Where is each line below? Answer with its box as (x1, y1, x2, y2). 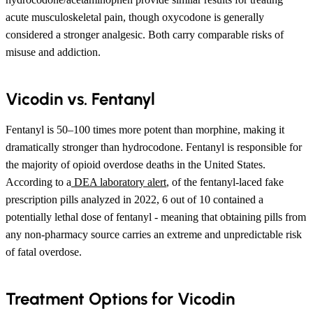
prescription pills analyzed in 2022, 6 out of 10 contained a (6, 193, 263, 205)
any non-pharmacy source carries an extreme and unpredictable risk (6, 228, 302, 240)
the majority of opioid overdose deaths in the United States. (6, 158, 265, 170)
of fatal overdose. (6, 245, 82, 258)
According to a (6, 175, 71, 188)
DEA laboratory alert (71, 175, 166, 188)
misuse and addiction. (6, 45, 101, 58)
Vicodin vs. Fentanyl (6, 88, 155, 109)
